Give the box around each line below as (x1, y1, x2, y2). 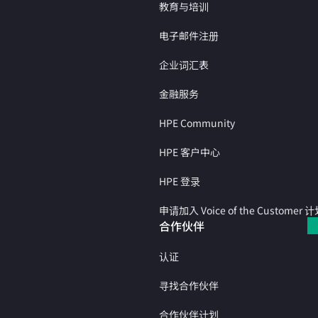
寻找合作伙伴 (159, 278, 219, 292)
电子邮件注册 (159, 28, 219, 43)
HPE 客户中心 (159, 144, 220, 159)
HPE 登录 (159, 173, 200, 188)
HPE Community (159, 115, 235, 130)
